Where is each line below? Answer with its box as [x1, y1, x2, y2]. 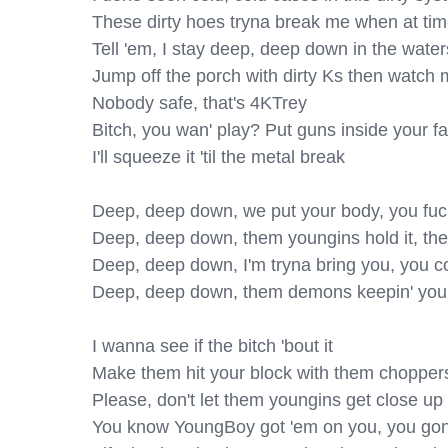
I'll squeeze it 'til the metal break [92, 147, 345, 167]
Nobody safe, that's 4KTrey [92, 93, 307, 113]
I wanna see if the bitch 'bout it [92, 336, 333, 356]
